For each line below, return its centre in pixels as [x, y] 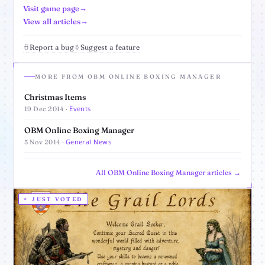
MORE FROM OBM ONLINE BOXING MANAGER [128, 77]
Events [80, 109]
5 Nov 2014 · [45, 142]
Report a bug [52, 47]
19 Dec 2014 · [47, 109]
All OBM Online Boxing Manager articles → [168, 173]
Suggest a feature [110, 47]
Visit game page [51, 8]
